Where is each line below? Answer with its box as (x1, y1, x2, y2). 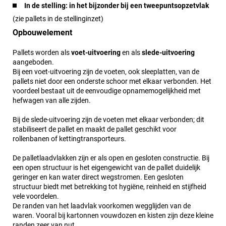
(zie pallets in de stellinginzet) (13, 15, 103, 23)
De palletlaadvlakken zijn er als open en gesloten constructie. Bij (13, 154, 209, 162)
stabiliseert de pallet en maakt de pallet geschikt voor (13, 125, 177, 134)
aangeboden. (13, 58, 54, 67)
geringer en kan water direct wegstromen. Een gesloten (13, 173, 184, 182)
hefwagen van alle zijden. (13, 96, 91, 105)
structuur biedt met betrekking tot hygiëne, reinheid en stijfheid (13, 183, 206, 191)
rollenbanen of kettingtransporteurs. (13, 135, 126, 143)
